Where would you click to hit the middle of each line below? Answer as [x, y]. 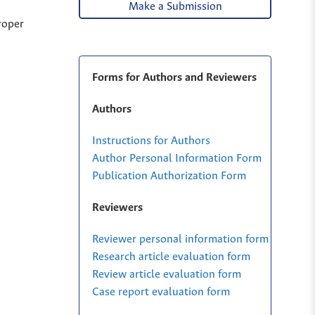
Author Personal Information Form [176, 158]
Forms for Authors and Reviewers [174, 77]
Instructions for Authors [151, 141]
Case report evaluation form [161, 292]
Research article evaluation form [171, 257]
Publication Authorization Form [169, 176]
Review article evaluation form [166, 274]
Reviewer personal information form [180, 239]
